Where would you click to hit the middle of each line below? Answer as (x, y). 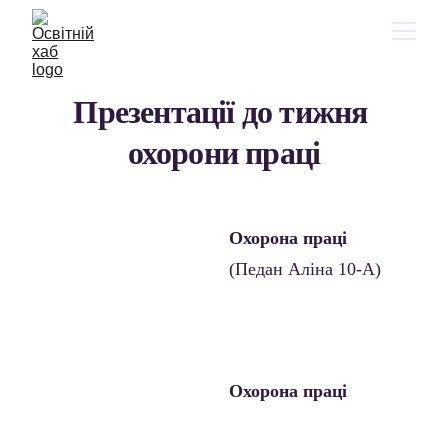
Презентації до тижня (224, 112)
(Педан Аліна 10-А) (304, 269)
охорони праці (224, 153)
